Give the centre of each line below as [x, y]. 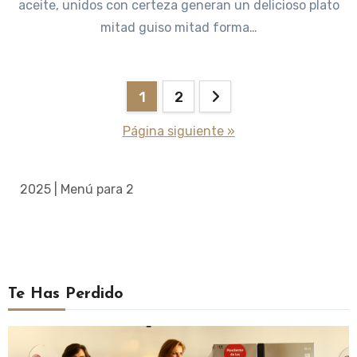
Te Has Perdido [65, 294]
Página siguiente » [178, 131]
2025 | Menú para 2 [76, 190]
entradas [60, 161]
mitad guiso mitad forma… [178, 27]
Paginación [73, 96]
